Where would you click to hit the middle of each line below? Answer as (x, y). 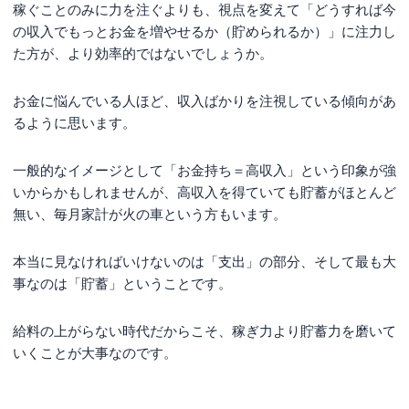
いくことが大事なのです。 (95, 352)
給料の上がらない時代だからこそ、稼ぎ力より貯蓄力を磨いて (204, 330)
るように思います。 (74, 122)
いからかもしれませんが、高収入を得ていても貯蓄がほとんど (204, 192)
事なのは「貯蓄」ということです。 (122, 283)
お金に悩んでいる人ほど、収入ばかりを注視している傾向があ (204, 100)
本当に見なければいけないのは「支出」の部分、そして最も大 (204, 261)
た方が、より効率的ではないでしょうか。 (143, 53)
